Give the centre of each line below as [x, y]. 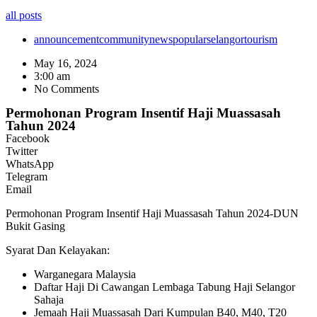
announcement [67, 39]
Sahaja [49, 299]
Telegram [27, 176]
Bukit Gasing [35, 226]
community [124, 39]
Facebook [28, 138]
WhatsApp [30, 163]
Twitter [22, 151]
